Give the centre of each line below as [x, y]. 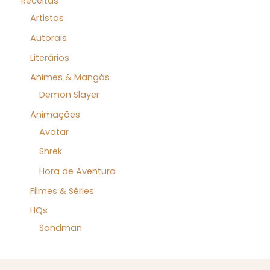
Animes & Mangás [70, 77]
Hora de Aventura [77, 171]
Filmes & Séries [62, 191]
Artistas [47, 18]
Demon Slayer [69, 95]
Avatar [54, 132]
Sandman [61, 228]
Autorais [49, 38]
